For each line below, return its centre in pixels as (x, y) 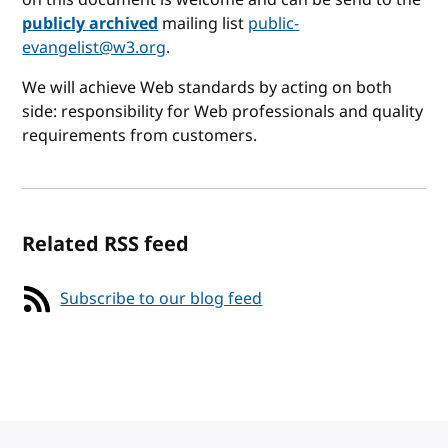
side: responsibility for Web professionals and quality (223, 111)
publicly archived (90, 23)
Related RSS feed (106, 244)
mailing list (203, 23)
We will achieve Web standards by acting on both (207, 87)
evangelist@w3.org (94, 47)
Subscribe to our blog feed (161, 298)
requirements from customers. (140, 135)
